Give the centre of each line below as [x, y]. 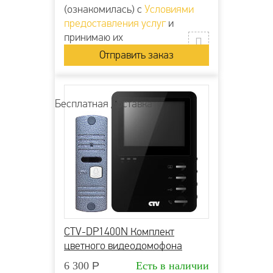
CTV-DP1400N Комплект [119, 232]
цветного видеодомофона [123, 246]
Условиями [169, 9]
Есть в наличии [172, 265]
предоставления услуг [115, 23]
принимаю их [94, 37]
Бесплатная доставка [104, 104]
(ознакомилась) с [104, 9]
